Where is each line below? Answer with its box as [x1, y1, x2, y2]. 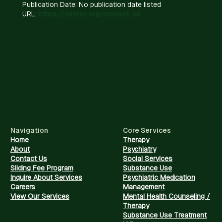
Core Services [123, 126, 171, 134]
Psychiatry [123, 145, 156, 153]
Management [123, 182, 165, 191]
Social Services [123, 154, 172, 163]
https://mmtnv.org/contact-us [39, 9, 141, 18]
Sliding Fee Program [10, 164, 73, 172]
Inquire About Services [10, 173, 82, 181]
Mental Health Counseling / [123, 192, 210, 200]
